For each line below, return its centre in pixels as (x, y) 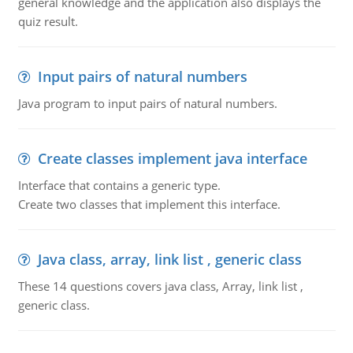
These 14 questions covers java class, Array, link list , (160, 286)
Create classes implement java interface (172, 158)
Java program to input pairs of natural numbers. (147, 103)
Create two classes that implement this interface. (149, 204)
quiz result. (48, 21)
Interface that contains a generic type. (119, 185)
